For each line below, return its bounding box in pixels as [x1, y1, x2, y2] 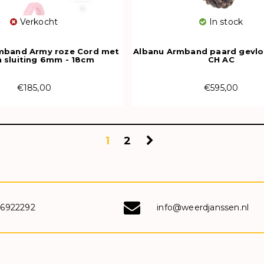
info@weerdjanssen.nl [157, 202, 249, 213]
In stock [206, 16, 243, 27]
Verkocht [17, 16, 58, 27]
